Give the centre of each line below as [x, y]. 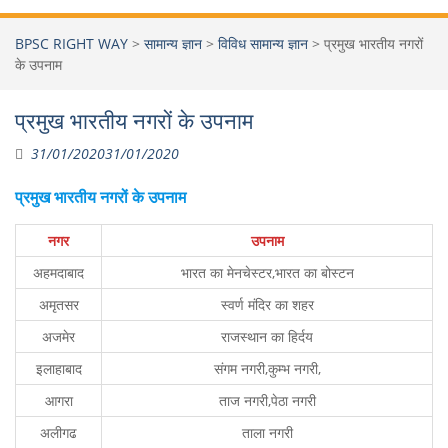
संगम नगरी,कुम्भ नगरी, [267, 368]
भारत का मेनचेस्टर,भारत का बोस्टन [267, 272]
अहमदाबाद [58, 272]
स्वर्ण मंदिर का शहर [267, 304]
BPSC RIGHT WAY [71, 43]
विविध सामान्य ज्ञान [263, 43]
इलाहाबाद [58, 368]
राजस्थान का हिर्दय [267, 336]
